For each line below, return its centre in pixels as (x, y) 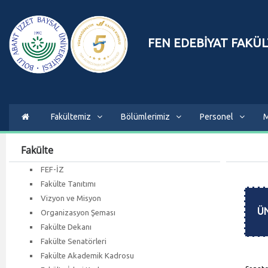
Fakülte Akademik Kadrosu (87, 255)
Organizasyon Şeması (78, 212)
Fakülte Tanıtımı (68, 183)
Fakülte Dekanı (66, 226)
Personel (217, 116)
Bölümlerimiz (145, 116)
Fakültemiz (71, 116)
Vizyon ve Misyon (71, 198)
